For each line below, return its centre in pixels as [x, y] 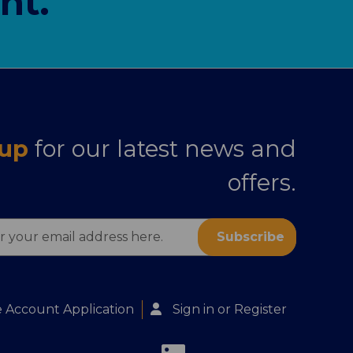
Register [260, 309]
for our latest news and [165, 148]
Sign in [193, 309]
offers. [262, 182]
